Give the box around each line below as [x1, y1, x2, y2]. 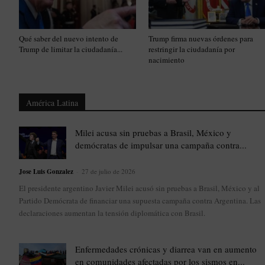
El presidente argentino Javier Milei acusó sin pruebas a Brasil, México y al [19, 183, 260, 194]
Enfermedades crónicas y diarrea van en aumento [75, 243, 257, 256]
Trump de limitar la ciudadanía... [19, 44, 122, 55]
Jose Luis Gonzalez [19, 167, 73, 177]
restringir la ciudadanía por [148, 44, 235, 55]
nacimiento [148, 54, 185, 66]
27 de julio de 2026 [82, 167, 135, 176]
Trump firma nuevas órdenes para [148, 33, 253, 44]
